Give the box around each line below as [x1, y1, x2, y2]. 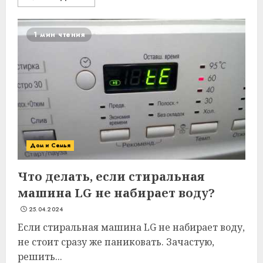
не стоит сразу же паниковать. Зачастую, [18, 235, 214, 248]
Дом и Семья [30, 141, 71, 150]
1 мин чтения [33, 29, 85, 40]
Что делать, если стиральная [18, 168, 205, 184]
